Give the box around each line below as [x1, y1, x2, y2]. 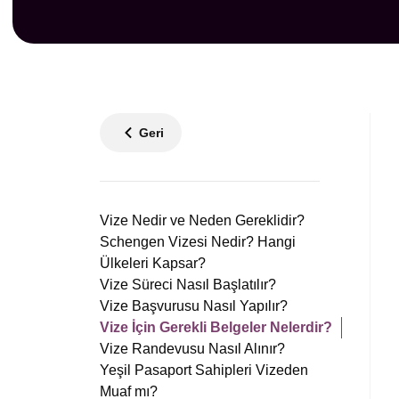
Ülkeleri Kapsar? [100, 256, 206, 271]
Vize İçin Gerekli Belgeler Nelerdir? [100, 320, 332, 335]
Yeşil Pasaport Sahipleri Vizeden [100, 362, 308, 378]
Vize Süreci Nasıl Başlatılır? [100, 277, 276, 292]
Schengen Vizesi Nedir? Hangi [100, 234, 296, 249]
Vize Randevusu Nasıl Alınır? [100, 341, 285, 356]
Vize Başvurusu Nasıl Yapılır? [100, 298, 288, 313]
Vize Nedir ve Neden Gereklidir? [100, 213, 305, 228]
